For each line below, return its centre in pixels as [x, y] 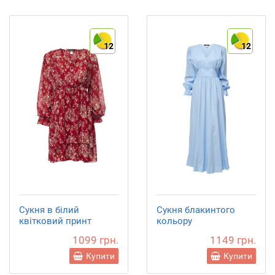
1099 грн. [95, 240]
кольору [174, 221]
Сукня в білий [49, 210]
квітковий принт [55, 221]
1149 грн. [233, 240]
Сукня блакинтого [196, 210]
